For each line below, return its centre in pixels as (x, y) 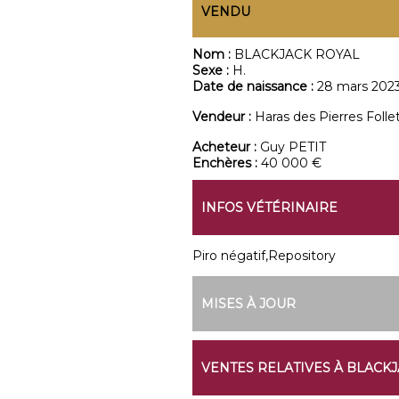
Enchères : (226, 163)
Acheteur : (226, 147)
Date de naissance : (254, 86)
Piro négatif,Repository (264, 256)
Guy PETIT (293, 147)
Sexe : (212, 70)
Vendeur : (223, 117)
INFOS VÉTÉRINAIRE (269, 208)
